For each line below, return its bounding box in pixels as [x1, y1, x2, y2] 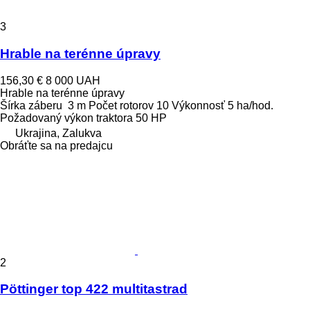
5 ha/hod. [228, 99, 273, 111]
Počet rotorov [89, 99, 154, 111]
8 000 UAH [46, 74, 100, 86]
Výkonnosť [172, 99, 225, 111]
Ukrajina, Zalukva [15, 127, 102, 139]
